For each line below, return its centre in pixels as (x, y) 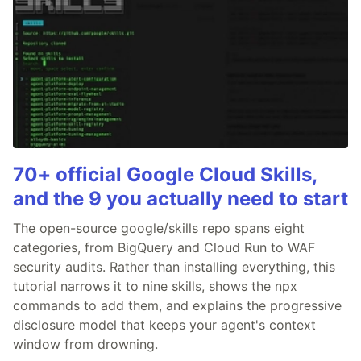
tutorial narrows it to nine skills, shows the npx (155, 286)
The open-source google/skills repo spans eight (159, 228)
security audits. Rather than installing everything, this (174, 267)
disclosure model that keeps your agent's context (164, 325)
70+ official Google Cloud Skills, (165, 175)
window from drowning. (85, 344)
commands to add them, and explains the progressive (177, 306)
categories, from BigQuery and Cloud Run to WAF (164, 248)
